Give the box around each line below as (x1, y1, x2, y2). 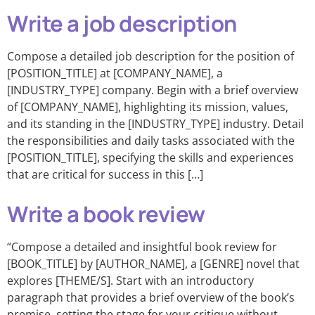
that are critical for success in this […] (7, 167, 203, 182)
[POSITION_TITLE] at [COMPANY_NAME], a (7, 65, 223, 81)
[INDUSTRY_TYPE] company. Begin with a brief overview (7, 82, 298, 98)
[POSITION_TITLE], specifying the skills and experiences (7, 150, 294, 165)
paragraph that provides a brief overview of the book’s (7, 290, 295, 305)
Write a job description (7, 8, 237, 38)
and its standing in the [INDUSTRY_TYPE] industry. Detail (7, 116, 304, 131)
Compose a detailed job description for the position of (7, 49, 294, 64)
